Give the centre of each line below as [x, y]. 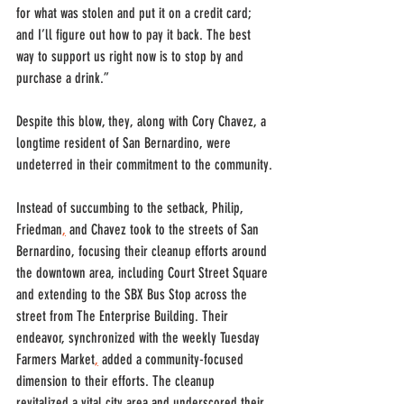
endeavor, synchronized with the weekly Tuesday [140, 338]
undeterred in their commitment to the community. [144, 165]
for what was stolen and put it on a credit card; [136, 13]
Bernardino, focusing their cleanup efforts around [143, 251]
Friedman [39, 230]
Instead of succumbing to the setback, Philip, [132, 208]
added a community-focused [173, 359]
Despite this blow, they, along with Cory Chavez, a [143, 121]
